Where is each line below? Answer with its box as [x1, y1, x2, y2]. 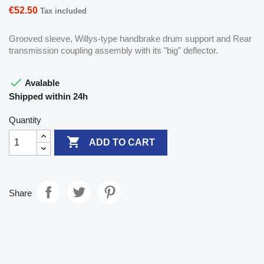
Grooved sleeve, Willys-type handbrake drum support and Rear [9, 33, 252, 44]
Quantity [9, 114, 41, 125]
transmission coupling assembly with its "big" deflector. [9, 45, 218, 55]
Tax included [40, 6, 87, 15]
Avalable [23, 77, 60, 88]
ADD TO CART [89, 137, 156, 148]
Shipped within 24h [9, 91, 88, 101]
